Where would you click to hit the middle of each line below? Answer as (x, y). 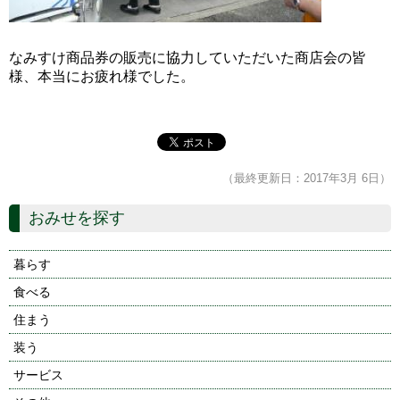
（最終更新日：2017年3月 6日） (307, 178)
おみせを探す (77, 217)
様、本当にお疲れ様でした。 (102, 76)
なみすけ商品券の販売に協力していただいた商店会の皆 (187, 57)
